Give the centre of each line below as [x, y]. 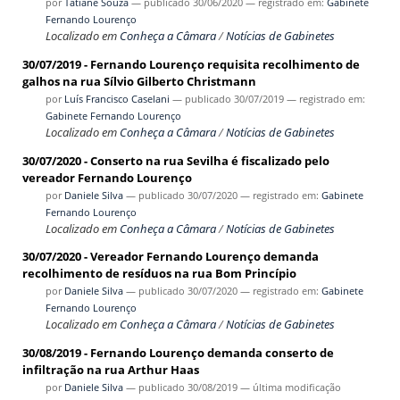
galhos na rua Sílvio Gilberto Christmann [139, 81]
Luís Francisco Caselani [117, 98]
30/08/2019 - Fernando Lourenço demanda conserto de [178, 353]
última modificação [296, 387]
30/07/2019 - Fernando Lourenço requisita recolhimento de [191, 64]
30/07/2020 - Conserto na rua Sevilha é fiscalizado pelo [175, 160]
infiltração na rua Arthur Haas [110, 370]
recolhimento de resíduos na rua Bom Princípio [159, 274]
